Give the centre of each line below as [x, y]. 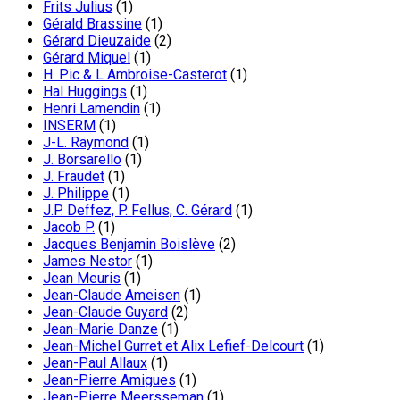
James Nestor [87, 261]
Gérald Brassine [92, 23]
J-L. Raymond [86, 142]
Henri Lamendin [92, 108]
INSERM [69, 125]
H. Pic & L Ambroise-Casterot [135, 74]
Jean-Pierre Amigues [109, 379]
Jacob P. [69, 227]
